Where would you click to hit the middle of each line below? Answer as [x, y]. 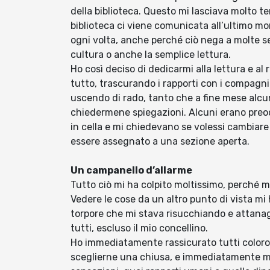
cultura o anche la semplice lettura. [151, 55]
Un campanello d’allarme [131, 170]
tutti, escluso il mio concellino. [139, 228]
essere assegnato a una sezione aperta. [160, 141]
